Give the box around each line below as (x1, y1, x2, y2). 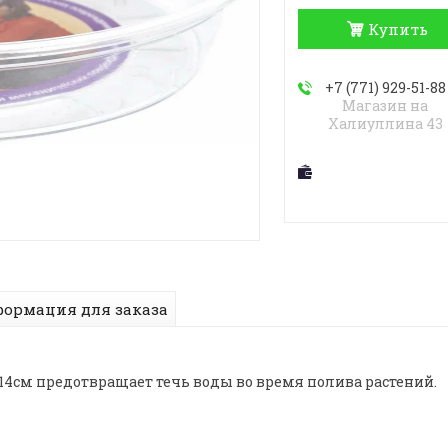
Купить (368, 19, 429, 40)
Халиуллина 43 (327, 114, 443, 134)
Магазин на (342, 96, 429, 116)
